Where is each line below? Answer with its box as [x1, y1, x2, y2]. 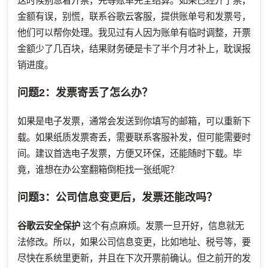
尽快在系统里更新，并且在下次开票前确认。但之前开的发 [17, 252, 251, 263]
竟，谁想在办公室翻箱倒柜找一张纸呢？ [17, 164, 179, 175]
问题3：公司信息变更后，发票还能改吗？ [17, 191, 217, 203]
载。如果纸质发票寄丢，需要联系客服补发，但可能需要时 [17, 132, 251, 142]
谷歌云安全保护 [17, 220, 80, 231]
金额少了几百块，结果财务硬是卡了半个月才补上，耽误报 [17, 43, 251, 54]
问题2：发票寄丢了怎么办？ [17, 86, 153, 99]
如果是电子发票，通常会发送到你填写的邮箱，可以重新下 [17, 115, 251, 126]
